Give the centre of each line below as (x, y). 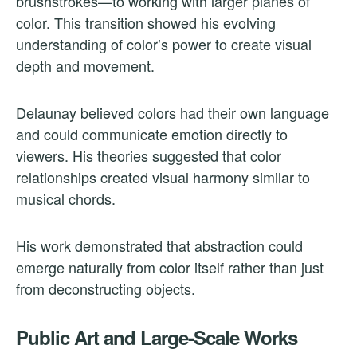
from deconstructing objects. (106, 288)
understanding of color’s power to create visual (164, 43)
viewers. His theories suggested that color (149, 155)
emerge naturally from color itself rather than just (170, 267)
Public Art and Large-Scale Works (157, 337)
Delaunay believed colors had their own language (173, 112)
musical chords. (66, 198)
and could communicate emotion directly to (152, 133)
